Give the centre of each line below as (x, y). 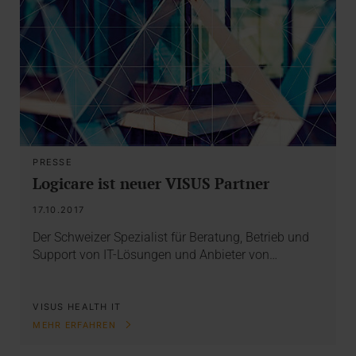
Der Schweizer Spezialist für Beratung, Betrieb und (171, 238)
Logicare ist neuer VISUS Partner (151, 183)
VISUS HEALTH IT (77, 306)
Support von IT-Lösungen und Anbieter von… (155, 255)
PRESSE (52, 162)
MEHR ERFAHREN (76, 326)
